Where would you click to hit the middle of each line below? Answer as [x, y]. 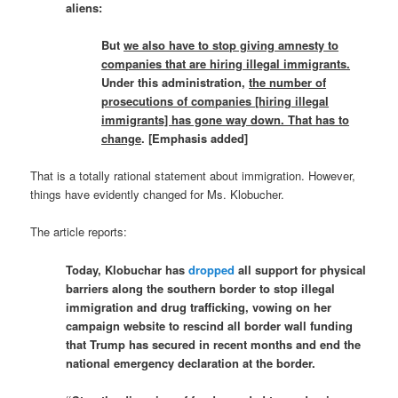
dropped [212, 269]
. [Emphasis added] [195, 139]
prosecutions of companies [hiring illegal [215, 101]
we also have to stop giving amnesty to [231, 45]
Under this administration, [175, 83]
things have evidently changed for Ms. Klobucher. [158, 195]
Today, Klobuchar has [127, 269]
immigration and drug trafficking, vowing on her [199, 306]
